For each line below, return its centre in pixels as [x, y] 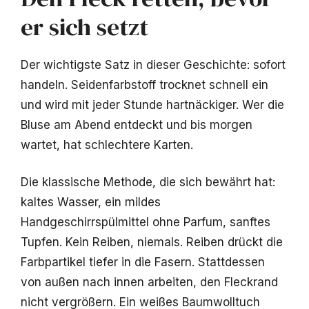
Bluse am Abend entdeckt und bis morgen [137, 124]
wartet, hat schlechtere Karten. [107, 144]
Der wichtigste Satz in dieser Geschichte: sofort [153, 64]
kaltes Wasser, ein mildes [91, 202]
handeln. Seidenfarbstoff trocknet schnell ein [144, 84]
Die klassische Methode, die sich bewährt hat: [148, 182]
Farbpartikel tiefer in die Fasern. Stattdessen [143, 262]
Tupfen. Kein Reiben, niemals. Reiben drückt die [152, 242]
